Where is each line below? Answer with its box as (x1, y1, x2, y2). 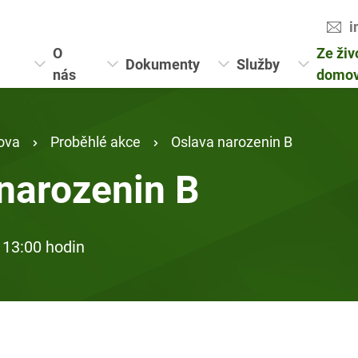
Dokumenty (125, 54, 201, 74)
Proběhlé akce (50, 132, 141, 151)
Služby (237, 54, 280, 74)
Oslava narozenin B (171, 132, 292, 151)
